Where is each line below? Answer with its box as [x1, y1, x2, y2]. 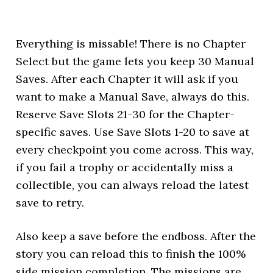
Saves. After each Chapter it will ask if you [16, 72, 239, 86]
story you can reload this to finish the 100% [16, 247, 246, 261]
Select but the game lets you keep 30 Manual [16, 54, 255, 68]
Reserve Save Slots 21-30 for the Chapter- [16, 107, 235, 121]
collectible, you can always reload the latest [16, 178, 249, 192]
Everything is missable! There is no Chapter [16, 37, 246, 51]
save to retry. [16, 196, 85, 210]
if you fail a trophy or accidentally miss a [16, 160, 234, 174]
